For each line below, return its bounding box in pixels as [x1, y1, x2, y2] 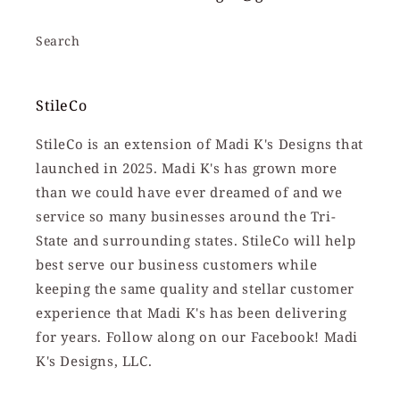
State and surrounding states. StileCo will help [36, 231, 356, 250]
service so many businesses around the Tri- [36, 207, 337, 226]
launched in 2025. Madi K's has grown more [36, 159, 337, 178]
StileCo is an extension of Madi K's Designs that [36, 135, 363, 154]
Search [36, 32, 80, 50]
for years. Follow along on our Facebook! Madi [36, 328, 359, 346]
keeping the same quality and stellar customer [36, 279, 355, 298]
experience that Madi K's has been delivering [36, 304, 347, 322]
